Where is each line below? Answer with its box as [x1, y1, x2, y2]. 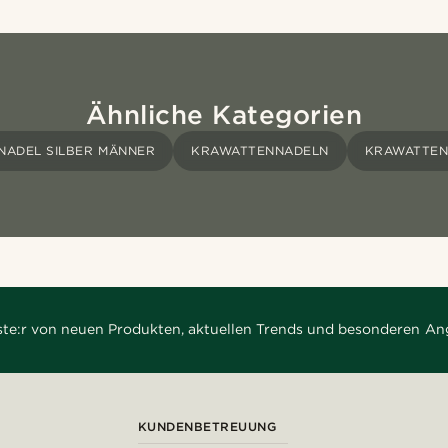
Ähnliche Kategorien [85, 98, 363, 130]
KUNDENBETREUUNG [137, 418, 277, 434]
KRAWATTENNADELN [191, 142, 329, 158]
